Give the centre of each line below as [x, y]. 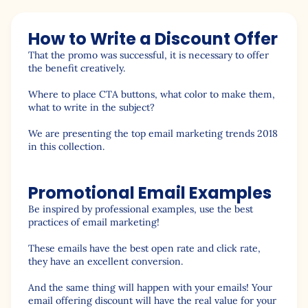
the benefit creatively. [77, 68]
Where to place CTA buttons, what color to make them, [152, 95]
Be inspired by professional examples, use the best [141, 209]
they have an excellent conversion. [107, 262]
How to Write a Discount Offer [153, 39]
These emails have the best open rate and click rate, [144, 249]
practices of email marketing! [94, 222]
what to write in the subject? [91, 108]
